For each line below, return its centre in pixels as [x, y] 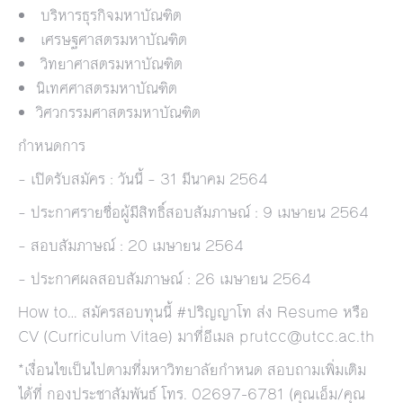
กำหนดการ [52, 146]
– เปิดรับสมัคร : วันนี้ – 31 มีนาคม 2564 [143, 179]
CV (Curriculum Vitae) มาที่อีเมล [129, 336]
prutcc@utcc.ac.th [307, 336]
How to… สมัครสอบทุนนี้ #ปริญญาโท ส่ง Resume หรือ [193, 312]
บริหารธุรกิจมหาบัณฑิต [109, 15]
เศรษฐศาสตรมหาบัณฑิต [112, 40]
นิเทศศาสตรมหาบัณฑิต [109, 88]
